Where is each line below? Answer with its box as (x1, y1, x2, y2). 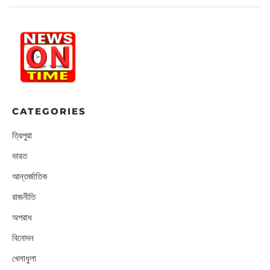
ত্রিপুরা (12, 129, 32, 142)
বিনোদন (12, 231, 34, 244)
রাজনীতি (12, 190, 36, 203)
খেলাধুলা (12, 252, 36, 265)
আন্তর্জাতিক (12, 170, 48, 183)
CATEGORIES (12, 105, 86, 118)
